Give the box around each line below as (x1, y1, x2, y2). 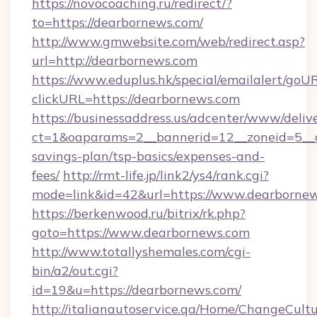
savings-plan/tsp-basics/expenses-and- (32, 148, 265, 164)
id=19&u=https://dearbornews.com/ (32, 282, 241, 298)
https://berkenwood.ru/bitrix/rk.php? (32, 205, 246, 221)
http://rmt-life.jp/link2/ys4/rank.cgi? (63, 167, 269, 183)
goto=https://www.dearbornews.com (32, 224, 250, 241)
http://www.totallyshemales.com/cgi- (32, 243, 250, 260)
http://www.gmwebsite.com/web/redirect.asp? (32, 33, 305, 50)
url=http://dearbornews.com (32, 52, 197, 69)
